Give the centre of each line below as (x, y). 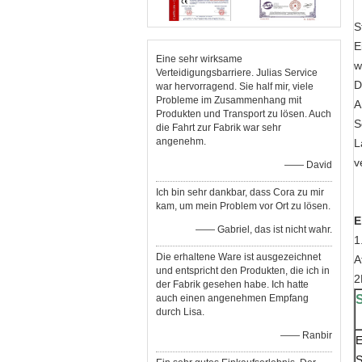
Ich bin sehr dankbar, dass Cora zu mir (240, 192)
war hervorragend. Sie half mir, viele (235, 86)
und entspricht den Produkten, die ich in (243, 271)
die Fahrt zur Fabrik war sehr (219, 128)
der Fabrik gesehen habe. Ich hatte (232, 284)
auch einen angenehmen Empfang (232, 298)
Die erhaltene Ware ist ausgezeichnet (238, 257)
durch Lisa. (180, 312)
